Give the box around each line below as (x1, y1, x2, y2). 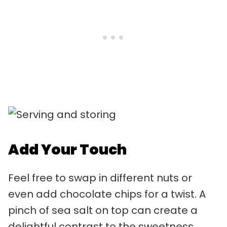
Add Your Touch (8, 140, 127, 160)
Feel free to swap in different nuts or (8, 171, 192, 185)
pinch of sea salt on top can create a (8, 203, 198, 218)
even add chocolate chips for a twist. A (8, 187, 206, 202)
